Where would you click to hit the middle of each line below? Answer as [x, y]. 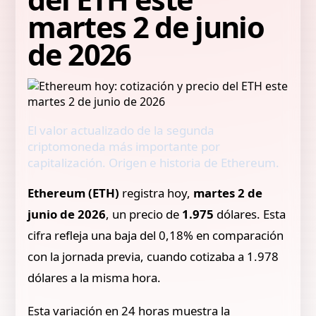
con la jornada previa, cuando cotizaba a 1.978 [153, 256]
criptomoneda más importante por [124, 146]
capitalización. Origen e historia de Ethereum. [154, 163]
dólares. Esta [250, 214]
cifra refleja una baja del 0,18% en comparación [156, 235]
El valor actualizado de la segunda [121, 130]
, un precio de [144, 214]
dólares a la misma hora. [95, 277]
